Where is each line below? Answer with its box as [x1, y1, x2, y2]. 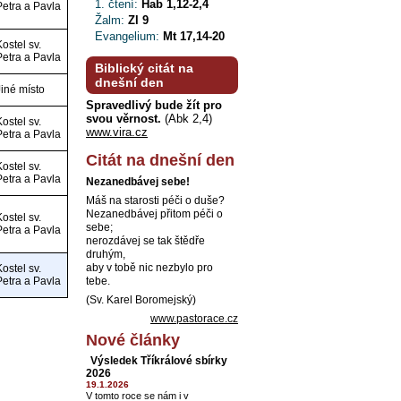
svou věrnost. [86, 112, 161, 125]
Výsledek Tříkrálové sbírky [90, 354, 227, 368]
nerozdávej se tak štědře [86, 235, 205, 248]
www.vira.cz [86, 125, 148, 139]
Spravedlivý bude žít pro [86, 98, 222, 112]
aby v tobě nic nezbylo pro [86, 261, 213, 275]
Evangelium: [95, 30, 159, 43]
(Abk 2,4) [165, 112, 212, 125]
